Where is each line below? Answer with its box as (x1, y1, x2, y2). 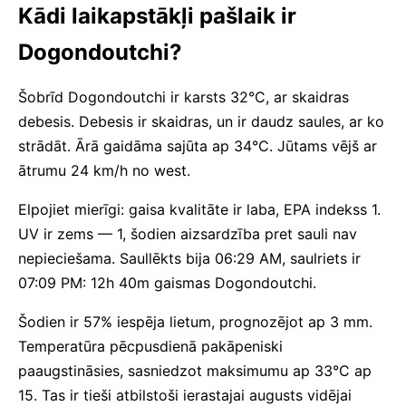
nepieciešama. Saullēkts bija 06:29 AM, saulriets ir (18, 249, 361, 267)
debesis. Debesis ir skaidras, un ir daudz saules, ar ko (18, 112, 384, 130)
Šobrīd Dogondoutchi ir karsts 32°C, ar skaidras (18, 88, 349, 106)
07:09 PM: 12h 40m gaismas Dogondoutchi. (18, 274, 316, 292)
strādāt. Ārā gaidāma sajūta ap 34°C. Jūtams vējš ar (18, 137, 377, 155)
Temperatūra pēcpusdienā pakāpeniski (18, 337, 283, 355)
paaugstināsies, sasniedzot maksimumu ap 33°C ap (18, 362, 372, 380)
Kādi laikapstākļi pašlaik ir (18, 3, 296, 29)
